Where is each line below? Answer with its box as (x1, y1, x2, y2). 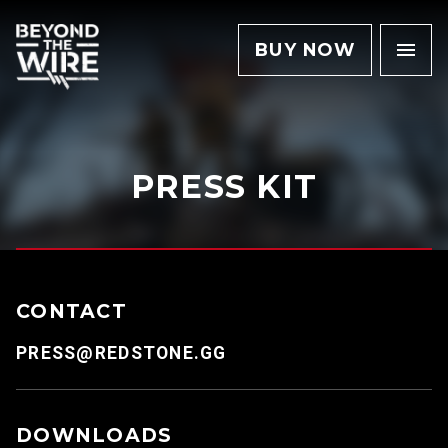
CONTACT (16, 299, 127, 323)
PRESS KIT (130, 167, 318, 206)
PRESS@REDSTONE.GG (16, 343, 227, 363)
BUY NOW (255, 39, 355, 60)
